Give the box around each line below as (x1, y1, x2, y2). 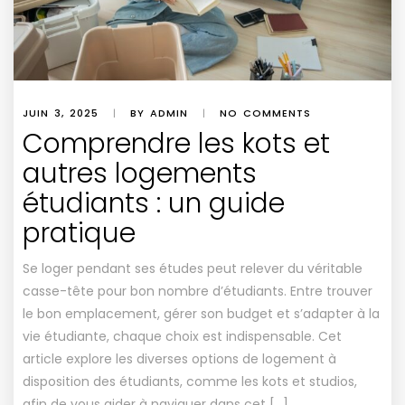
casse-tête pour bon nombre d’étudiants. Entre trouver (23, 281, 372, 300)
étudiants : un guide (23, 184, 285, 222)
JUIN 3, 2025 (23, 105, 99, 120)
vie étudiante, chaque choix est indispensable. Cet (23, 326, 342, 345)
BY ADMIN (130, 105, 188, 120)
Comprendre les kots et (23, 124, 330, 163)
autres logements (23, 154, 257, 193)
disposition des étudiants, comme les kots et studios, (23, 372, 357, 391)
